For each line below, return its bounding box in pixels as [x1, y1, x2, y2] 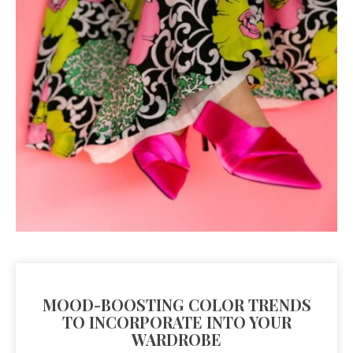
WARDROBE [132, 329, 221, 351]
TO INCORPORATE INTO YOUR [61, 311, 292, 333]
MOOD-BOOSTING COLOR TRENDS [42, 294, 311, 316]
